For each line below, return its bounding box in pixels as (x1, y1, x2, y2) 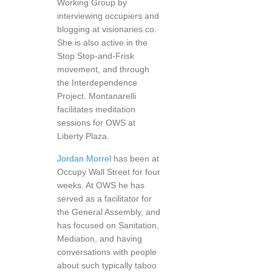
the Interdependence (57, 78, 137, 87)
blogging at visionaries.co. (57, 24, 157, 34)
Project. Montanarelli (57, 91, 136, 101)
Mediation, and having (57, 234, 142, 243)
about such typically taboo (57, 260, 157, 270)
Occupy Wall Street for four (57, 167, 160, 177)
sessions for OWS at (57, 118, 135, 127)
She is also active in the (57, 38, 148, 47)
